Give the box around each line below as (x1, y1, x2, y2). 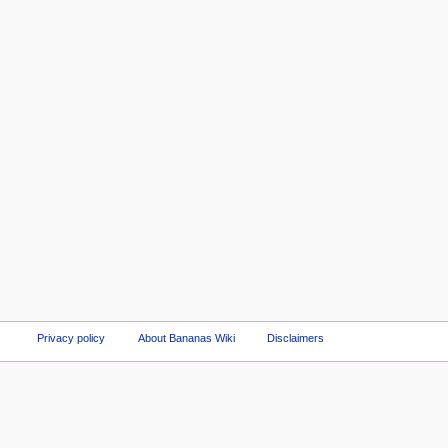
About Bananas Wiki (137, 332, 235, 345)
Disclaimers (267, 332, 325, 345)
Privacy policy (36, 332, 105, 345)
